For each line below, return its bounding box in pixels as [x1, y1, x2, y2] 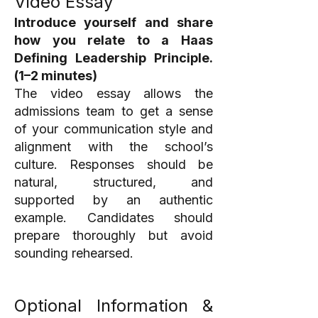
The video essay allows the [14, 86, 213, 101]
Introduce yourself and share [14, 15, 213, 30]
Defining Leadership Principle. [14, 50, 213, 65]
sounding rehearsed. [14, 246, 133, 261]
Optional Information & [14, 295, 213, 316]
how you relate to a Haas [14, 33, 213, 48]
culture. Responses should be [14, 157, 213, 172]
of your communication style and [14, 121, 213, 136]
